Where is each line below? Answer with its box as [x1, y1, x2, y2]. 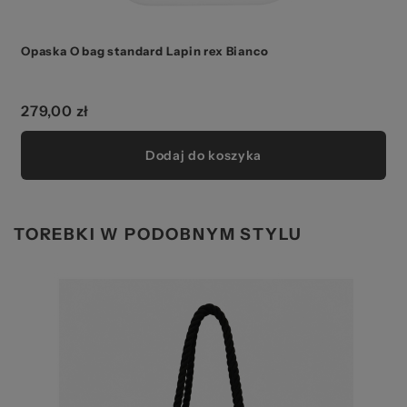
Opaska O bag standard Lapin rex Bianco [21, 43, 269, 58]
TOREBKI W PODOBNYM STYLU [14, 223, 303, 244]
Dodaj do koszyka [144, 146, 263, 164]
